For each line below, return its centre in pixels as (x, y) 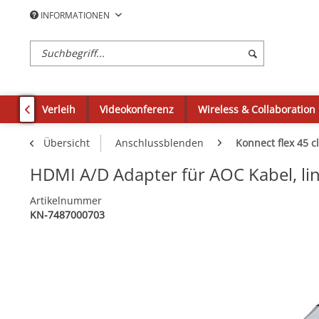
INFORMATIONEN (75, 15)
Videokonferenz (137, 109)
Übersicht (67, 143)
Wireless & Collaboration (257, 109)
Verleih (59, 109)
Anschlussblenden (159, 143)
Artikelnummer (66, 201)
